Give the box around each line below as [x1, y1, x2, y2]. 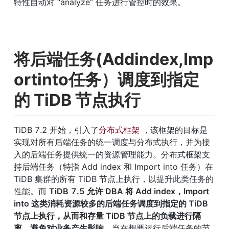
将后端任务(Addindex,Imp [14, 49, 213, 69]
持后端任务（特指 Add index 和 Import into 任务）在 [14, 162, 213, 172]
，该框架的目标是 [140, 125, 208, 135]
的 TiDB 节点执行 [14, 89, 141, 110]
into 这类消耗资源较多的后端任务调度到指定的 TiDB [14, 198, 208, 209]
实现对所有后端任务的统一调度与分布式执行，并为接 [14, 137, 210, 148]
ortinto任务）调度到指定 [14, 69, 199, 89]
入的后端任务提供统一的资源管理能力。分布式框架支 [14, 149, 210, 160]
